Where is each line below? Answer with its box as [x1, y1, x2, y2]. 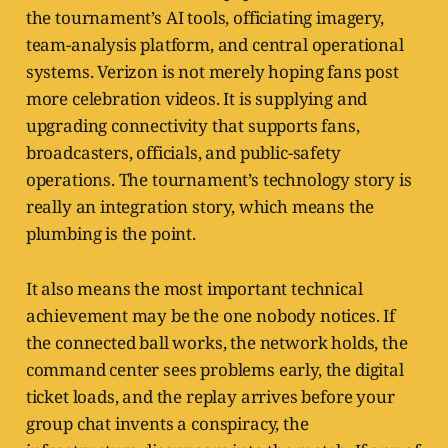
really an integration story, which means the [25, 195, 375, 219]
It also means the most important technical [25, 277, 363, 301]
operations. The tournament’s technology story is [25, 168, 412, 192]
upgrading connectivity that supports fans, [25, 114, 360, 138]
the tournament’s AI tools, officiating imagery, [25, 6, 384, 30]
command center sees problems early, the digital [25, 358, 404, 382]
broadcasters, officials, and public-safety [25, 141, 341, 165]
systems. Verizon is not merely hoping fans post [25, 60, 399, 84]
